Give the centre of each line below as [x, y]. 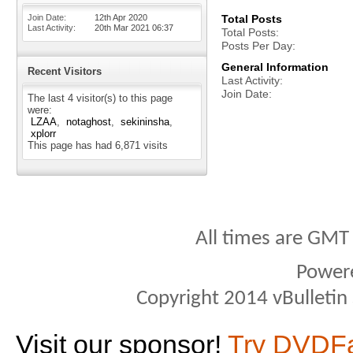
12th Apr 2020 [121, 17]
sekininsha [145, 122]
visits [154, 145]
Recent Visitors [65, 71]
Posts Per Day [257, 46]
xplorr [43, 134]
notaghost [89, 122]
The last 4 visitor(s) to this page [100, 98]
